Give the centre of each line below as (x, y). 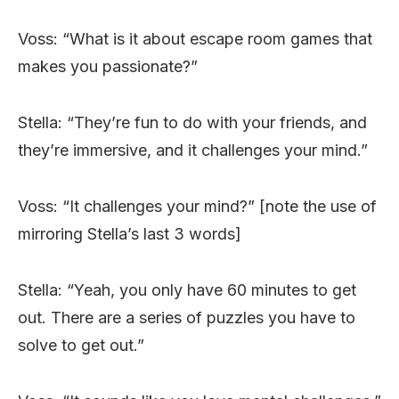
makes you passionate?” (108, 66)
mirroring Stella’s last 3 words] (130, 233)
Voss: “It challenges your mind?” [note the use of (197, 206)
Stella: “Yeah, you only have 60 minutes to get (187, 289)
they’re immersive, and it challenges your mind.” (193, 150)
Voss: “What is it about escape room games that (195, 38)
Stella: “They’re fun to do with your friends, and (192, 122)
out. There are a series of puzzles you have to (187, 317)
